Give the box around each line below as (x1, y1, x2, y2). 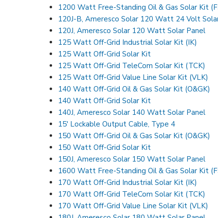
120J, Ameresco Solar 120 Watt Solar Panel (58, 25, 206, 36)
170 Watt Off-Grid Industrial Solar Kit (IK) (58, 177, 198, 187)
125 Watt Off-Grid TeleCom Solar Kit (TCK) (58, 60, 206, 71)
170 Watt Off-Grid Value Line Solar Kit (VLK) (58, 200, 209, 211)
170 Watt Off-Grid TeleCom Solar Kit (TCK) (58, 189, 206, 199)
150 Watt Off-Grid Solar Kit (58, 142, 151, 152)
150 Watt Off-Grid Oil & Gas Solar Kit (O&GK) (58, 130, 211, 141)
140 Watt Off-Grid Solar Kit (58, 95, 151, 106)
